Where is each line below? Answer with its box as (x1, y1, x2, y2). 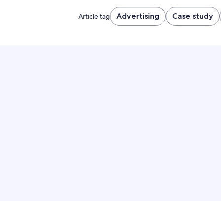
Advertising (116, 11, 159, 21)
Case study (172, 11, 213, 21)
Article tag (78, 12, 110, 21)
